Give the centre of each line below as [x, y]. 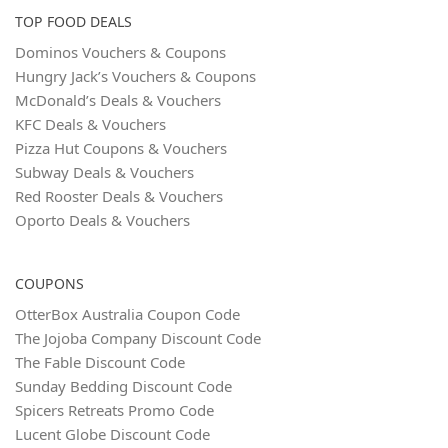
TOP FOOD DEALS [73, 22]
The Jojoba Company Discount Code [138, 338]
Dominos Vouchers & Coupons [120, 52]
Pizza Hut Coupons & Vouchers [121, 148]
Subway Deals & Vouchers [104, 172]
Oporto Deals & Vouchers [102, 220]
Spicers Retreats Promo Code [114, 410]
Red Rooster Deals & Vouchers [119, 196]
